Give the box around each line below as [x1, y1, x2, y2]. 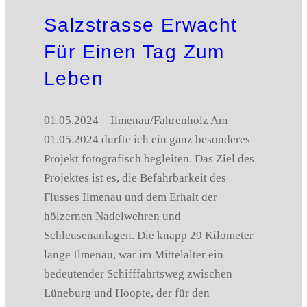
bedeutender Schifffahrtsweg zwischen [44, 267, 232, 280]
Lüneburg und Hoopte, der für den [44, 286, 210, 299]
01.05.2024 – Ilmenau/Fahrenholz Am [44, 113, 228, 127]
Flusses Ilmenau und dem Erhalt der [44, 190, 217, 204]
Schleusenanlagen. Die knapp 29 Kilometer [44, 228, 254, 242]
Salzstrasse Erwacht [44, 14, 238, 36]
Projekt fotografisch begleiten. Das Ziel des [44, 151, 254, 165]
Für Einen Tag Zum [44, 40, 225, 62]
